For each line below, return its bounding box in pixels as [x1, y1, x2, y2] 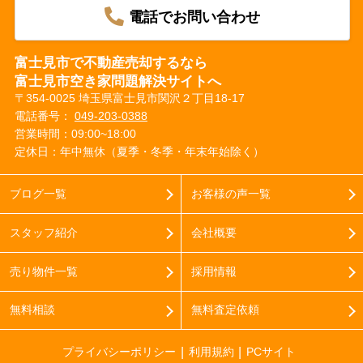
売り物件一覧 [9, 264, 78, 278]
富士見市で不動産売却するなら [14, 54, 207, 70]
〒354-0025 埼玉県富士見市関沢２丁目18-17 [14, 91, 248, 105]
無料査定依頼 [190, 303, 259, 317]
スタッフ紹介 [9, 225, 78, 239]
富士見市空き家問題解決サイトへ [14, 73, 221, 89]
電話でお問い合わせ [128, 8, 260, 25]
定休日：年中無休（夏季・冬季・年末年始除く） [14, 144, 264, 158]
